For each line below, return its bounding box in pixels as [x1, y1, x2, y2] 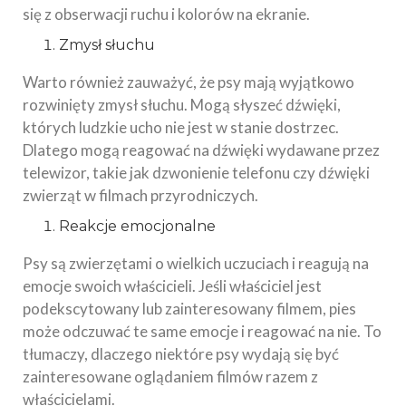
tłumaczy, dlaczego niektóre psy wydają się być [23, 344, 339, 364]
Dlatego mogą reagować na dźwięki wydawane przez [23, 140, 380, 160]
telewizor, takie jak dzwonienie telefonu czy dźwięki [23, 163, 370, 183]
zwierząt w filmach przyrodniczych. [23, 186, 258, 206]
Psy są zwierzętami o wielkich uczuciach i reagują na [23, 254, 369, 274]
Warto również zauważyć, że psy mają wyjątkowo [23, 72, 354, 92]
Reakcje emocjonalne [59, 217, 216, 236]
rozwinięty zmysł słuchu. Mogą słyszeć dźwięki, [23, 95, 341, 115]
